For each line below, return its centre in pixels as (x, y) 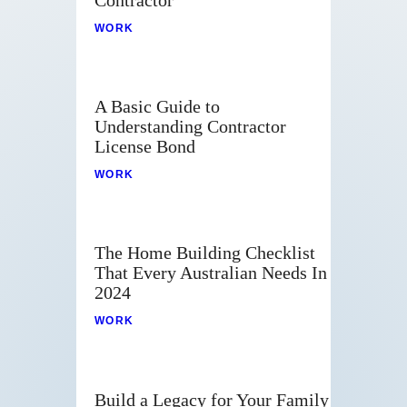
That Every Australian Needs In (211, 273)
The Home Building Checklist (205, 253)
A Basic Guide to (157, 107)
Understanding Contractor (190, 127)
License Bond (145, 147)
